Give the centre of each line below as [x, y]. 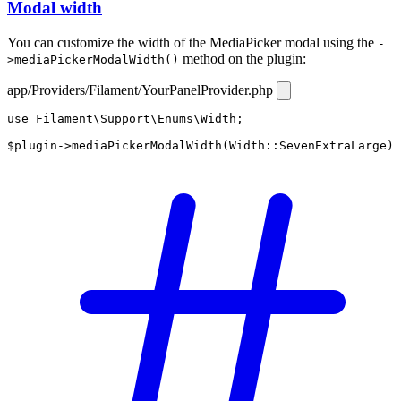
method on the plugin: [243, 58]
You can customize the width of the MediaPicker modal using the [192, 42]
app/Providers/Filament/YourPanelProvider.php [142, 90]
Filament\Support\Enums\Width [136, 118]
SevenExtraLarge [333, 145]
